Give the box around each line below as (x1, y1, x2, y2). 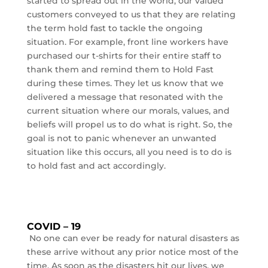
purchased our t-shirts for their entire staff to (26, 50, 221, 61)
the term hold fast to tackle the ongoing (26, 23, 203, 33)
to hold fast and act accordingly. (26, 160, 166, 171)
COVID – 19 (26, 221, 81, 232)
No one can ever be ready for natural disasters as (26, 233, 239, 243)
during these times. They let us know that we (26, 78, 224, 89)
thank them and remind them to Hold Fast (26, 64, 214, 75)
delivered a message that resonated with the (26, 92, 223, 102)
